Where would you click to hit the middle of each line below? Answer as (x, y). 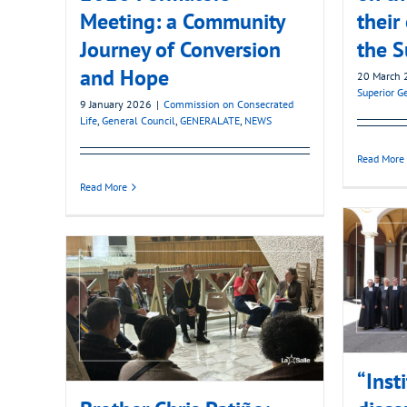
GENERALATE (210, 121)
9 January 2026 (116, 104)
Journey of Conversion (180, 50)
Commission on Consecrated (228, 104)
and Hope (124, 78)
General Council (139, 121)
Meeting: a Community (182, 22)
